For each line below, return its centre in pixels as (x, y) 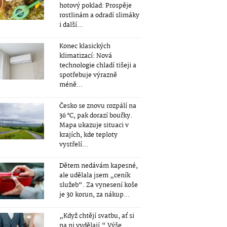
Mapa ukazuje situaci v (94, 125)
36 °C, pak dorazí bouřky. (96, 116)
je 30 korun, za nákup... (94, 195)
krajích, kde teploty (88, 135)
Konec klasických (85, 46)
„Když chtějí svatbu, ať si (97, 216)
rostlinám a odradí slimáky (99, 15)
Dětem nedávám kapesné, (98, 166)
